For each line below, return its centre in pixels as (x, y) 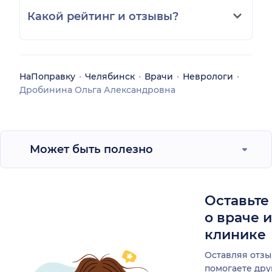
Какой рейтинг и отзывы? (103, 16)
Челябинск (110, 76)
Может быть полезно (91, 149)
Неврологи (208, 76)
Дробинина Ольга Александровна (97, 90)
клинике (235, 234)
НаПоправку (47, 76)
